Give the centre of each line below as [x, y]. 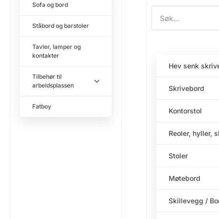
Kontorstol [185, 111]
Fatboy [42, 107]
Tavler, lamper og [56, 47]
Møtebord [184, 178]
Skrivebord [186, 88]
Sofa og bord [50, 5]
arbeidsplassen [53, 86]
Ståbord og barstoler [61, 26]
